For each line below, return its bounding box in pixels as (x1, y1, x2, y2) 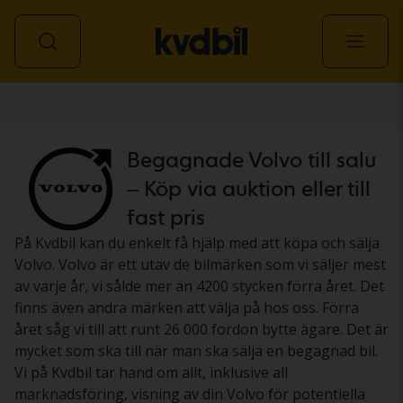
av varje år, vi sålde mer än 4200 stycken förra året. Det (14, 276, 384, 296)
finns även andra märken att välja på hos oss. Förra (14, 298, 359, 318)
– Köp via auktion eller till (126, 175, 371, 201)
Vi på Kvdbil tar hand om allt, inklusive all (14, 363, 288, 382)
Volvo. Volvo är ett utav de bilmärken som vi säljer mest (14, 255, 386, 274)
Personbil (23, 99, 88, 119)
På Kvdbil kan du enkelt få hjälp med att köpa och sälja (14, 233, 380, 253)
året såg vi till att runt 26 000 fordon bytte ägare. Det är (14, 319, 389, 339)
